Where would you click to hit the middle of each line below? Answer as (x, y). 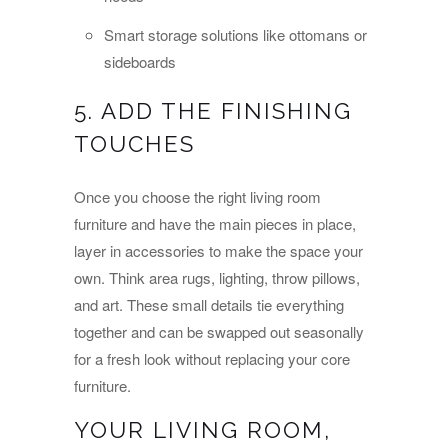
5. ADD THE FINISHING (213, 110)
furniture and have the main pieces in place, (215, 224)
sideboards (140, 61)
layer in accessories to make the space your (218, 251)
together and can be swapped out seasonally (219, 332)
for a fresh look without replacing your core (212, 359)
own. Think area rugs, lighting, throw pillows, (217, 278)
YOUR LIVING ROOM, (202, 430)
